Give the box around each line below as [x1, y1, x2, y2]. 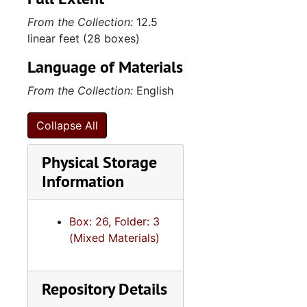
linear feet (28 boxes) [27, 32, 140, 45]
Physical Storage [42, 151, 157, 173]
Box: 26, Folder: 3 [69, 214, 160, 228]
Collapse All [36, 119, 98, 132]
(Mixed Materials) [69, 231, 160, 245]
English [133, 84, 173, 97]
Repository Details [42, 278, 167, 299]
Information [42, 171, 124, 192]
